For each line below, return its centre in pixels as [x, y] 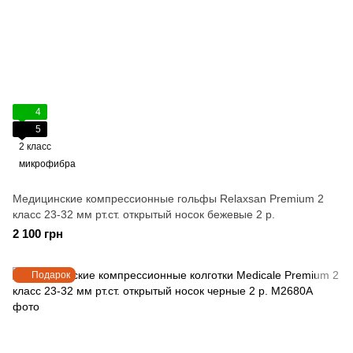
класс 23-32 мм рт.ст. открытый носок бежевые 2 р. [144, 214]
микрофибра [47, 164]
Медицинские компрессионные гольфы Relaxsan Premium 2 [168, 199]
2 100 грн [38, 234]
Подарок [51, 275]
